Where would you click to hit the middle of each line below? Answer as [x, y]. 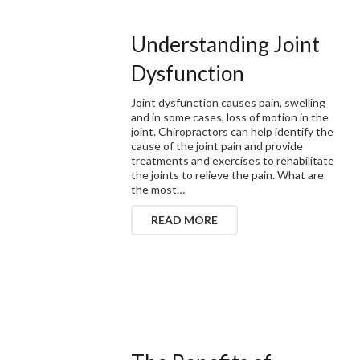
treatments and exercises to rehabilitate [233, 160]
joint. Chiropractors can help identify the [233, 131]
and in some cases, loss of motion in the [230, 117]
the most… [158, 189]
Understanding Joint [226, 44]
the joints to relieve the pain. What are [228, 174]
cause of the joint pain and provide [217, 145]
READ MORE [185, 219]
